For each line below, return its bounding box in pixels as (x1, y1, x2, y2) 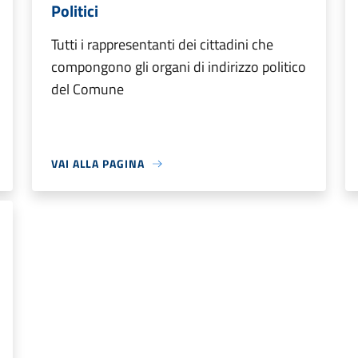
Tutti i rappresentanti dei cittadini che (51, 34, 273, 55)
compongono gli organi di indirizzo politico (51, 56, 306, 78)
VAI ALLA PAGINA (51, 155, 145, 172)
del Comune (51, 78, 124, 100)
